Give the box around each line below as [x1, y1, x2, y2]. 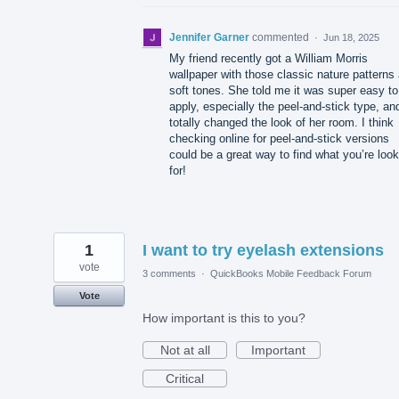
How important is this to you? [142, 310, 305, 325]
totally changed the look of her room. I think [169, 115, 394, 129]
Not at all [159, 342, 210, 357]
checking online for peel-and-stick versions [169, 131, 389, 145]
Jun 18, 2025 [323, 31, 379, 43]
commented [252, 30, 312, 44]
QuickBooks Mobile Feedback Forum [210, 267, 371, 279]
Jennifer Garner [169, 30, 249, 44]
